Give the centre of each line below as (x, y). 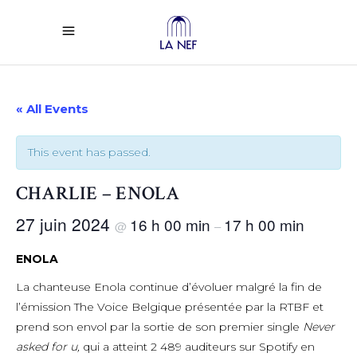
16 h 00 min (172, 224)
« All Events (52, 109)
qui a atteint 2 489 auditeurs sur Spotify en (199, 347)
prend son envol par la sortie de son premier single (159, 327)
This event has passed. (89, 152)
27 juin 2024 (65, 224)
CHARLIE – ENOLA (98, 193)
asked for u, (49, 347)
